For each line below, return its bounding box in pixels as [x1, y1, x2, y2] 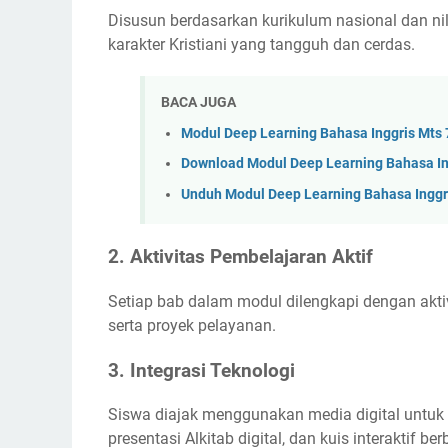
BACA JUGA [161, 94, 236, 111]
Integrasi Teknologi [130, 359, 295, 382]
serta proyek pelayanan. [108, 315, 276, 335]
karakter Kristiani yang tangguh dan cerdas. [108, 34, 415, 54]
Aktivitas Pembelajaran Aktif [130, 246, 373, 269]
